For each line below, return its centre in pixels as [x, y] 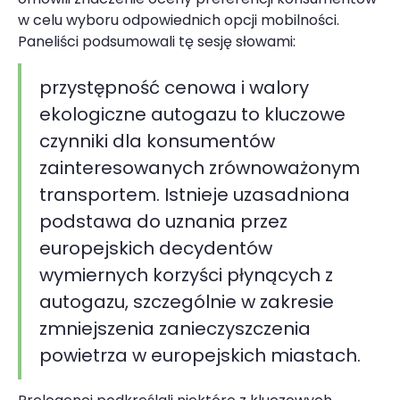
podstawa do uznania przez [163, 221]
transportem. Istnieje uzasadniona [195, 194]
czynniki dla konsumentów [157, 141]
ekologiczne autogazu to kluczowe [192, 114]
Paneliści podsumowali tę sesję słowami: [157, 41]
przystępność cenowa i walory [174, 87]
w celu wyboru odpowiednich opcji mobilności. [179, 20]
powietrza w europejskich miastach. [200, 355]
